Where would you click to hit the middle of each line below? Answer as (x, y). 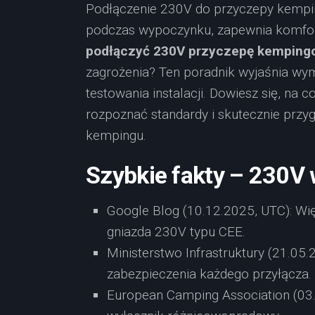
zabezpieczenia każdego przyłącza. (209, 274)
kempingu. (116, 135)
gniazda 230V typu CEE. (176, 232)
